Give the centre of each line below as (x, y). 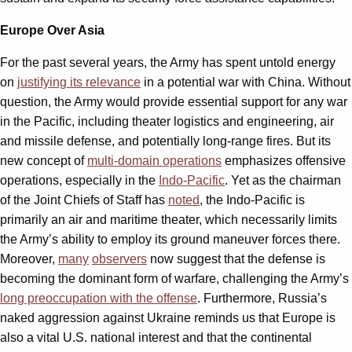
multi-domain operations (154, 160)
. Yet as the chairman (283, 180)
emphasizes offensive (284, 160)
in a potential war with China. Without (246, 82)
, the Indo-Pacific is (252, 200)
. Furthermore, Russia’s (262, 298)
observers (119, 258)
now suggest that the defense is (236, 258)
